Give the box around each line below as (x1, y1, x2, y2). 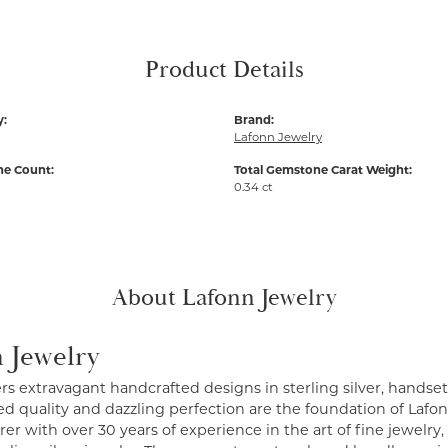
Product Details (144, 55, 304, 85)
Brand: (234, 113, 274, 127)
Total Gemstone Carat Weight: (234, 163, 412, 177)
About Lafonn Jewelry (111, 283, 337, 313)
